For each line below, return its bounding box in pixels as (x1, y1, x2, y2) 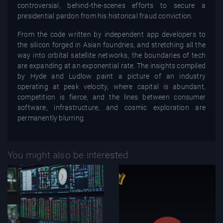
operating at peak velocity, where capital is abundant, (17, 82, 206, 91)
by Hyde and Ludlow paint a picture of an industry (17, 72, 206, 80)
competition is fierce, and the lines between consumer (17, 93, 206, 101)
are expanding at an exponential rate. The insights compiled (17, 61, 206, 70)
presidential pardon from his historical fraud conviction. (17, 11, 193, 20)
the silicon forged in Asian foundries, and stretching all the (17, 40, 206, 49)
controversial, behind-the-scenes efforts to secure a (17, 1, 206, 9)
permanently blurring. (17, 113, 86, 122)
